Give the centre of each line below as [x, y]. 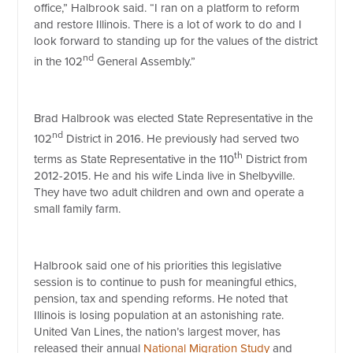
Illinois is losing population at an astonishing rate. [159, 316]
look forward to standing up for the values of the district [176, 41]
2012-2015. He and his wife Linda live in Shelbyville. [165, 176]
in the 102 [59, 62]
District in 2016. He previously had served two [182, 139]
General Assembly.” [145, 62]
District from [275, 160]
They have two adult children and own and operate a [169, 193]
